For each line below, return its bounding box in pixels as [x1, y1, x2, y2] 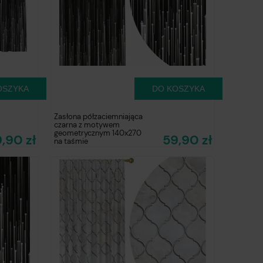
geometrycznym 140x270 [54, 128, 141, 139]
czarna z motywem [54, 120, 120, 130]
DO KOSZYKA [152, 84, 205, 94]
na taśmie [54, 136, 88, 147]
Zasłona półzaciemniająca [54, 112, 143, 122]
